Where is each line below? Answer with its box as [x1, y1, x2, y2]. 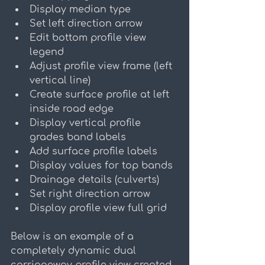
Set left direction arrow [30, 18, 143, 30]
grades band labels [30, 132, 126, 143]
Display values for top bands [30, 160, 173, 172]
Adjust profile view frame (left [30, 61, 175, 72]
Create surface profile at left [30, 89, 172, 101]
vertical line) [30, 75, 91, 86]
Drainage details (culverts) [30, 174, 159, 186]
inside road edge [30, 104, 114, 115]
